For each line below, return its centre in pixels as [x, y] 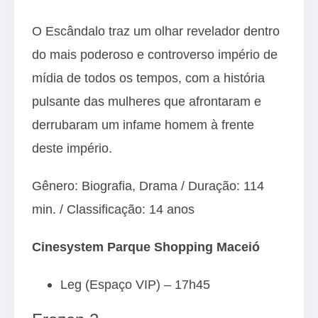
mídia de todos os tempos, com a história [148, 77]
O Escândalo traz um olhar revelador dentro [156, 31]
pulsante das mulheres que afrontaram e [147, 101]
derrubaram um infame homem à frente [143, 124]
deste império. [72, 148]
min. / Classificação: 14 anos [113, 209]
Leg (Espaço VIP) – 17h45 [135, 284]
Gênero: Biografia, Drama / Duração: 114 [148, 185]
